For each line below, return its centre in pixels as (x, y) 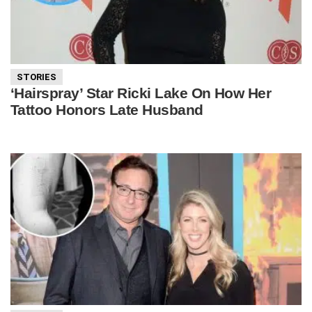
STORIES (37, 77)
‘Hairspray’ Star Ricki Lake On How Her (141, 93)
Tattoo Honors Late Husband (107, 109)
